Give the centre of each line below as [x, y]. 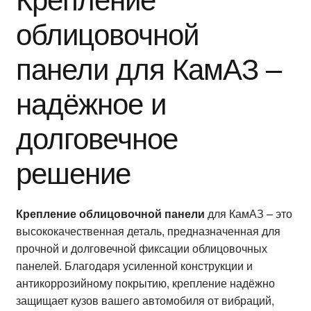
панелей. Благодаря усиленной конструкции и [134, 265]
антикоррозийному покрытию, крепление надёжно [145, 283]
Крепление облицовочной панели [110, 213]
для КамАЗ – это [248, 213]
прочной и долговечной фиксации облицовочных [141, 248]
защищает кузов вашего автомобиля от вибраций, [145, 300]
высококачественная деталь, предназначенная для [148, 230]
